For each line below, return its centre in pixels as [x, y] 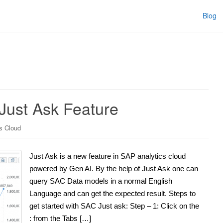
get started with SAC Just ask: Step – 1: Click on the [114, 206]
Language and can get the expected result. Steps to [112, 193]
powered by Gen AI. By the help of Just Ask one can [114, 168]
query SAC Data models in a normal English [101, 181]
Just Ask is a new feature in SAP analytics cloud [108, 156]
